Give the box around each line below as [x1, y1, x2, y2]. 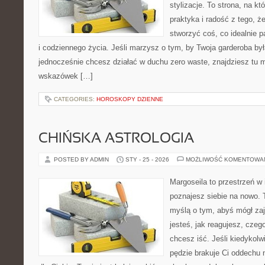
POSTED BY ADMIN [54, 156, 111, 163]
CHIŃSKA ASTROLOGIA [38, 132, 194, 146]
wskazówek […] [38, 72, 93, 80]
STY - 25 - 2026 [125, 156, 169, 163]
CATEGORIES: [54, 96, 96, 102]
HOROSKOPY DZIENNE [96, 96, 163, 102]
